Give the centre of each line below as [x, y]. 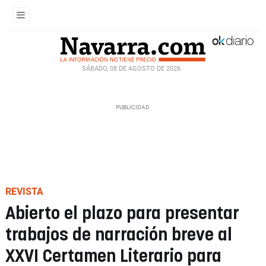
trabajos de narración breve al [119, 235]
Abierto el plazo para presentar [122, 214]
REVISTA [24, 191]
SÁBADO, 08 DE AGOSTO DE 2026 [131, 68]
